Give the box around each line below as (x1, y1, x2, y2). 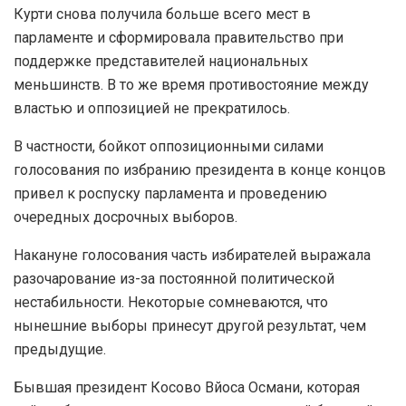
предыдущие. (14, 341, 106, 359)
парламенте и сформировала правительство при (14, 29, 343, 47)
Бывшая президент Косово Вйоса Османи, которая (14, 379, 360, 397)
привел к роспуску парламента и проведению (14, 185, 327, 203)
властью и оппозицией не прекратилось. (14, 100, 290, 118)
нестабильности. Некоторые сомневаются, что (14, 294, 328, 312)
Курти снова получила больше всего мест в (14, 5, 311, 24)
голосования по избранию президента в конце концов (14, 161, 386, 179)
